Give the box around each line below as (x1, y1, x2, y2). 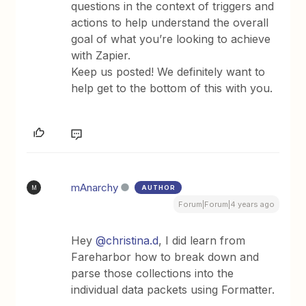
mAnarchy (71, 181, 119, 194)
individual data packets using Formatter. (71, 283, 275, 296)
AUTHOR (141, 184, 176, 191)
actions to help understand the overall (71, 16, 269, 29)
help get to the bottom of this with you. (71, 81, 277, 95)
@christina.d (96, 234, 159, 247)
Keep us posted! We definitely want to (71, 65, 266, 79)
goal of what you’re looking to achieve (71, 32, 271, 46)
